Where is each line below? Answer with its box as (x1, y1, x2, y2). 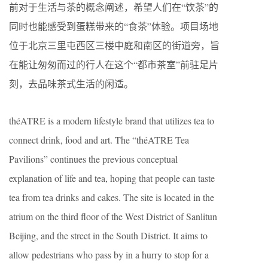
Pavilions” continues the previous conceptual (9, 153, 178, 165)
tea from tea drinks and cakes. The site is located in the (9, 191, 214, 203)
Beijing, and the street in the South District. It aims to (9, 229, 208, 242)
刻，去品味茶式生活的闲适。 (9, 77, 133, 90)
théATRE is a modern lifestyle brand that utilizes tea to (9, 114, 214, 127)
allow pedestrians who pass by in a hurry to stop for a (9, 248, 209, 261)
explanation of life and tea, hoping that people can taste (9, 172, 215, 184)
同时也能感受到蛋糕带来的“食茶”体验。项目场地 (9, 20, 218, 32)
